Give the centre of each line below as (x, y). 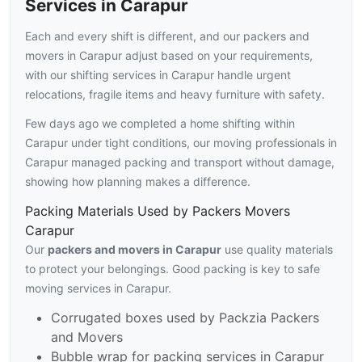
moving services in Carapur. (98, 288)
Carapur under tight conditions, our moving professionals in (181, 143)
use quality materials (277, 250)
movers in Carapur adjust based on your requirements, (169, 56)
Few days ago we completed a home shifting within (160, 124)
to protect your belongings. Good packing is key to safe (173, 269)
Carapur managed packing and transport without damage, (180, 162)
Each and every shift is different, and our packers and (167, 36)
